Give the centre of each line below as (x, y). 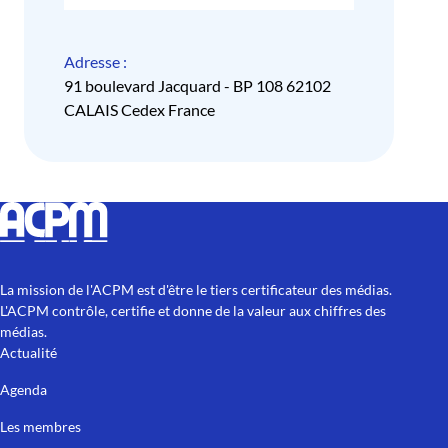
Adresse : (95, 62)
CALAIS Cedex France (139, 110)
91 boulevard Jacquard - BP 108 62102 (197, 86)
